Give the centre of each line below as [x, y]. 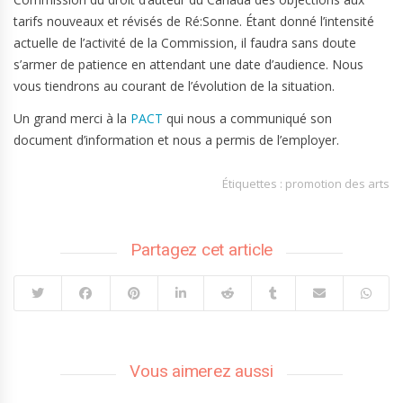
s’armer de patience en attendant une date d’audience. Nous [188, 64]
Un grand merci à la [72, 118]
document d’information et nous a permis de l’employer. [176, 140]
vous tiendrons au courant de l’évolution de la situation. [174, 86]
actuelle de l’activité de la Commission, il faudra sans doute [185, 43]
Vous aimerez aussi [201, 371]
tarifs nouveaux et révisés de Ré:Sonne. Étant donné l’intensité [194, 21]
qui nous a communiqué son [247, 118]
